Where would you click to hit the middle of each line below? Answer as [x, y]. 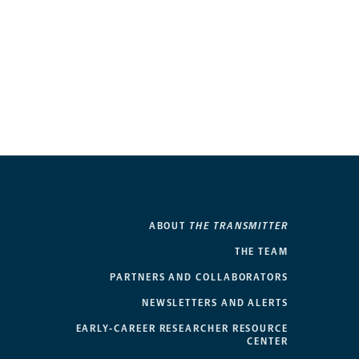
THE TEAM [261, 251]
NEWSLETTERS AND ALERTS [215, 303]
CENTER [268, 341]
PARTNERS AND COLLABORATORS [199, 277]
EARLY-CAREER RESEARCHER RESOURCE [182, 328]
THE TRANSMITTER [239, 226]
